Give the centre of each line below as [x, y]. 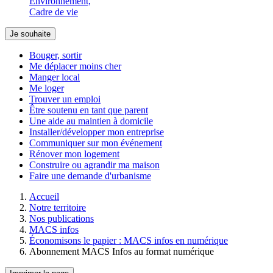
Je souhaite [30, 34]
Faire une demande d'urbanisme [90, 176]
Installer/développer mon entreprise [97, 132]
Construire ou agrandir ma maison [94, 165]
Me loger [47, 88]
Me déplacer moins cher [75, 66]
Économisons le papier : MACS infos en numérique [129, 240]
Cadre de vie [54, 12]
